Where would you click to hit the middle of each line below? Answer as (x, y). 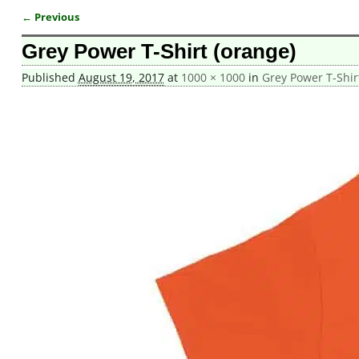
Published (50, 78)
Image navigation (87, 32)
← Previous (50, 17)
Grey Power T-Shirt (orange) (159, 52)
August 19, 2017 (121, 78)
